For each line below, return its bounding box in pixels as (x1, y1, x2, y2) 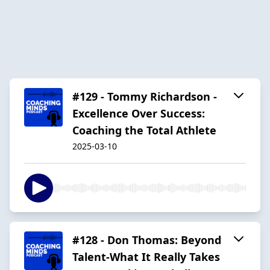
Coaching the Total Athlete (72, 122, 216, 137)
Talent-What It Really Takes (72, 249, 220, 264)
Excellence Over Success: (72, 105, 205, 121)
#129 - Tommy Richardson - (72, 89, 217, 104)
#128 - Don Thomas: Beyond (72, 232, 221, 247)
